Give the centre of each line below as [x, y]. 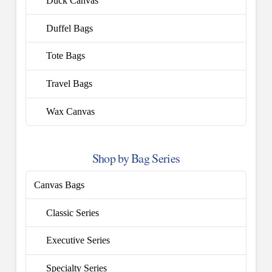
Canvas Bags [59, 185]
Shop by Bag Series [136, 158]
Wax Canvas [71, 111]
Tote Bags [66, 56]
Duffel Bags [70, 28]
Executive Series [78, 240]
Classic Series [73, 212]
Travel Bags [70, 84]
